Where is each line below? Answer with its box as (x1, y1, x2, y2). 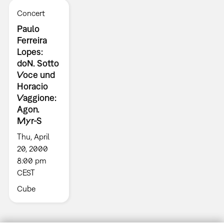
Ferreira (16, 35, 47, 46)
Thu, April (16, 132, 49, 141)
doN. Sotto (16, 58, 59, 69)
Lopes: (16, 46, 43, 57)
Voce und (16, 69, 55, 80)
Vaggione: (16, 92, 56, 103)
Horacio (16, 81, 48, 92)
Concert (16, 8, 45, 18)
